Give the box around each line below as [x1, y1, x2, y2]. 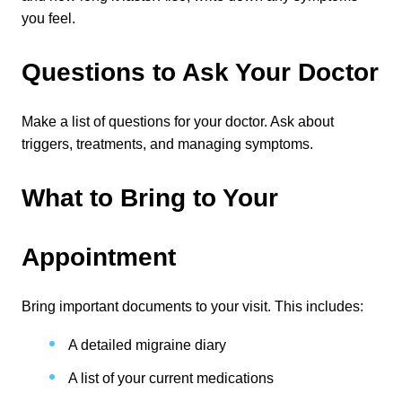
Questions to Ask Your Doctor [22, 58, 379, 86]
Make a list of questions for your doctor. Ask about [22, 114, 334, 129]
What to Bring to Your [22, 184, 278, 212]
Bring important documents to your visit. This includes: [22, 299, 363, 314]
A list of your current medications [68, 371, 274, 386]
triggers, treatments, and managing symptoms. [22, 136, 313, 152]
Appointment [22, 243, 176, 271]
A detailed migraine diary [68, 337, 226, 353]
